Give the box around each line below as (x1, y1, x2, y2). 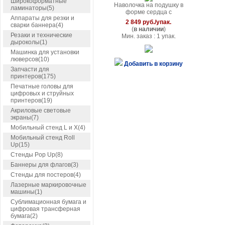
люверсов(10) (11, 56, 49, 63)
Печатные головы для (11, 83, 73, 90)
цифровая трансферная (11, 205, 80, 212)
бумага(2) (11, 212, 38, 219)
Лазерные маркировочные (11, 181, 86, 188)
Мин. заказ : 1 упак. (122, 33, 176, 40)
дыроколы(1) (11, 39, 47, 46)
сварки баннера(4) (11, 22, 63, 29)
